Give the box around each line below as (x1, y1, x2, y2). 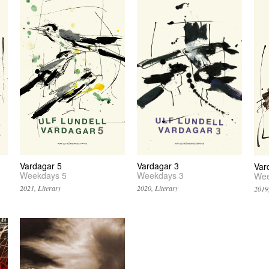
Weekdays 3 (137, 169, 184, 181)
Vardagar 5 (20, 159, 62, 172)
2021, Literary (20, 183, 62, 193)
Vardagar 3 (137, 159, 180, 172)
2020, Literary (137, 183, 179, 193)
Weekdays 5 (20, 169, 67, 181)
